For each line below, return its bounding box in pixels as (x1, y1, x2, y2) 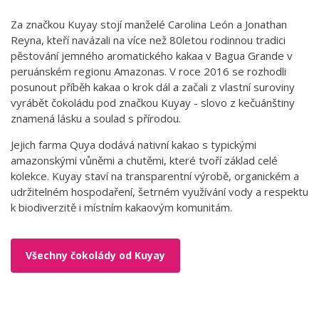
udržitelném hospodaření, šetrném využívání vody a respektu (11, 184, 308, 199)
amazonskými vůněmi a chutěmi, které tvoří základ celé (11, 152, 278, 167)
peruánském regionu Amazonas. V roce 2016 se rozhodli (11, 63, 286, 78)
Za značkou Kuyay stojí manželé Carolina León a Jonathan (11, 16, 287, 31)
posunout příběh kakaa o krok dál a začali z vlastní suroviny (11, 79, 295, 94)
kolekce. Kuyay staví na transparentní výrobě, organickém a (11, 168, 299, 183)
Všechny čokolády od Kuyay (26, 248, 165, 262)
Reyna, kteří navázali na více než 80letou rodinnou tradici (11, 32, 286, 47)
